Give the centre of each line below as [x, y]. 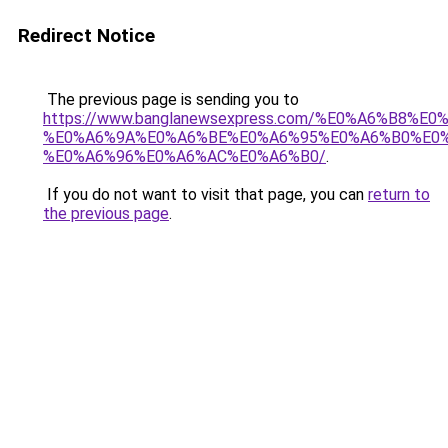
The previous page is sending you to [171, 99]
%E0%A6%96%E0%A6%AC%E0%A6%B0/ [184, 156]
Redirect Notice [86, 35]
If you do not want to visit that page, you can [205, 194]
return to [399, 194]
